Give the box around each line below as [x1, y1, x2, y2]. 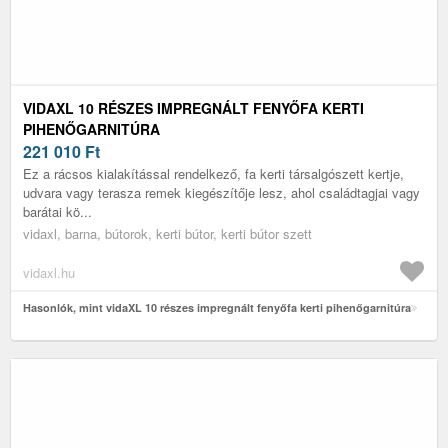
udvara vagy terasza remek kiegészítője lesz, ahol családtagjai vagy [23, 182, 420, 202]
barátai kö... [23, 201, 92, 221]
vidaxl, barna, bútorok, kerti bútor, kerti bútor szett [23, 223, 312, 243]
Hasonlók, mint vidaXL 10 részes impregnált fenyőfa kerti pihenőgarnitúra [23, 299, 411, 315]
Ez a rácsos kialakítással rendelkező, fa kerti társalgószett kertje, [23, 163, 404, 183]
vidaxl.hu [23, 262, 75, 282]
